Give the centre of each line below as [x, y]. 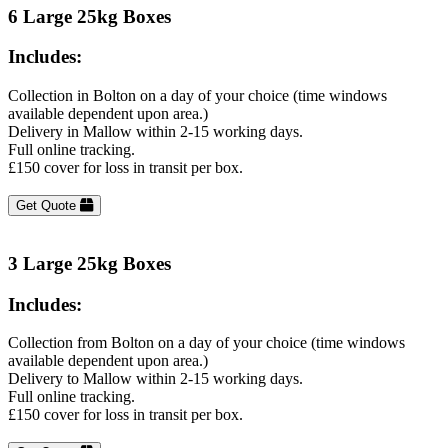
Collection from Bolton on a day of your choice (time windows [206, 343]
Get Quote [48, 206]
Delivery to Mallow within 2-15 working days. [155, 379]
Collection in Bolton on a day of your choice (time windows [197, 96]
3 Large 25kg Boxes [89, 263]
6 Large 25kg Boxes [89, 16]
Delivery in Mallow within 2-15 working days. [155, 132]
